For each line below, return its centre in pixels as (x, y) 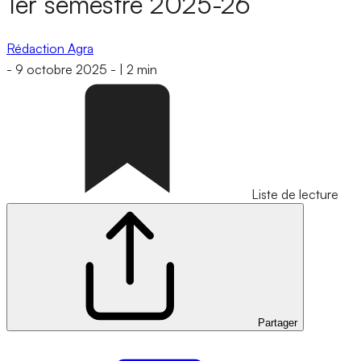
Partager (278, 323)
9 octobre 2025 (61, 70)
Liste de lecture (295, 195)
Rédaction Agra (50, 48)
